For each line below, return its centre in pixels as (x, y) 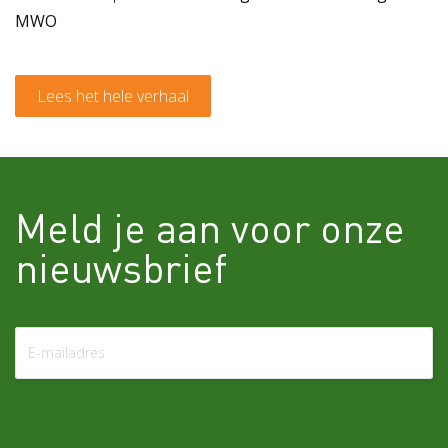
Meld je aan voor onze (210, 226)
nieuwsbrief (121, 266)
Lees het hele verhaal (113, 95)
